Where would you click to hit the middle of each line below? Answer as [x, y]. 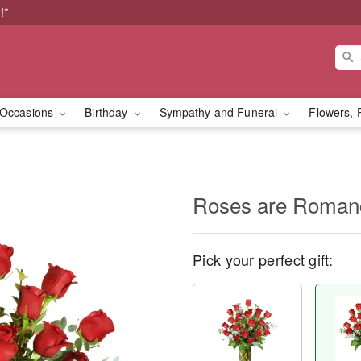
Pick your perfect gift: [263, 259]
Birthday [108, 112]
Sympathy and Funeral [220, 112]
